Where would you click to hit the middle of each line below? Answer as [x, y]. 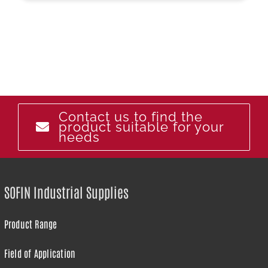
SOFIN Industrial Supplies [66, 191]
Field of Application [40, 253]
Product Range [31, 223]
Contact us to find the [131, 116]
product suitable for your [141, 127]
